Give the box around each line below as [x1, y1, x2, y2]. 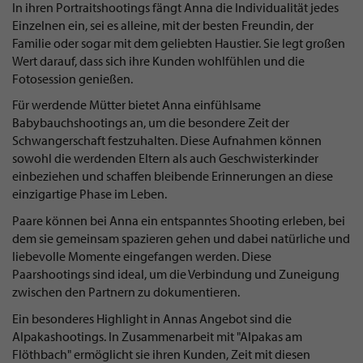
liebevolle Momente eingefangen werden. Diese [12, 248, 271, 265]
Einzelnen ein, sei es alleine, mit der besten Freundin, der [12, 16, 314, 33]
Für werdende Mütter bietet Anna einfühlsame [12, 96, 261, 113]
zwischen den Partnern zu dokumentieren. [12, 284, 240, 301]
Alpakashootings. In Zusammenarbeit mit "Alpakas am [12, 327, 302, 344]
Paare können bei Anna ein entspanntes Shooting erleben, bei [12, 212, 345, 229]
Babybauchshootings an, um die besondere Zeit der [12, 114, 289, 131]
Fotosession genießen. [12, 70, 133, 87]
